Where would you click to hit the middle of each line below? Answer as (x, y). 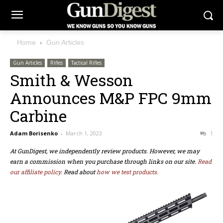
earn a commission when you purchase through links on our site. (104, 162)
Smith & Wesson (71, 80)
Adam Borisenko (34, 133)
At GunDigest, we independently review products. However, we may (105, 151)
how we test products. (127, 172)
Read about (79, 172)
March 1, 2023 (84, 133)
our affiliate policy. (36, 172)
